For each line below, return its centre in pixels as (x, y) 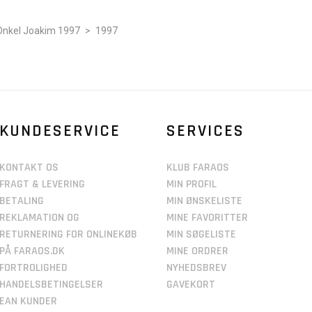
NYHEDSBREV (196, 268)
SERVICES (205, 131)
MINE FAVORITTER (207, 218)
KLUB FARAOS (198, 167)
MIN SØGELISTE (201, 234)
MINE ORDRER (197, 251)
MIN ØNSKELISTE (204, 201)
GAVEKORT (191, 284)
